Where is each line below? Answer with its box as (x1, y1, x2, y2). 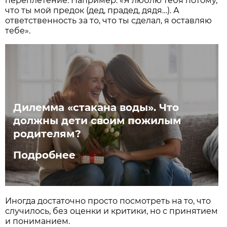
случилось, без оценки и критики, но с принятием (5, 206, 218, 216)
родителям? (13, 127, 82, 140)
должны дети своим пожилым (13, 114, 181, 127)
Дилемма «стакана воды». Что (13, 101, 179, 113)
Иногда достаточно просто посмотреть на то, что (5, 196, 211, 206)
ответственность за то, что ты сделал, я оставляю (5, 16, 212, 26)
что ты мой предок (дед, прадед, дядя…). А (5, 6, 180, 16)
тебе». (5, 26, 31, 36)
